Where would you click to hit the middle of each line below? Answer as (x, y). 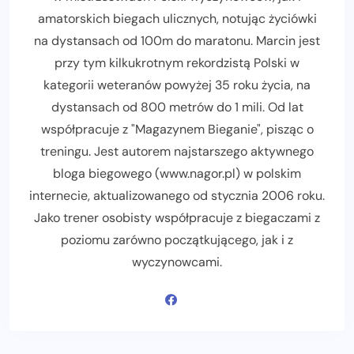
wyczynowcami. (177, 262)
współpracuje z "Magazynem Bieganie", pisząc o (177, 129)
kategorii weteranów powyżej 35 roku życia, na (177, 85)
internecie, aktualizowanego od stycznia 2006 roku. (177, 195)
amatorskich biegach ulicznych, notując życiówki (177, 18)
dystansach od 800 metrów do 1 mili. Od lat (177, 107)
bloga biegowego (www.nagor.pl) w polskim (177, 173)
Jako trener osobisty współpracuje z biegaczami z (177, 217)
